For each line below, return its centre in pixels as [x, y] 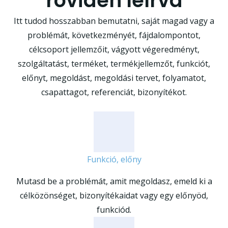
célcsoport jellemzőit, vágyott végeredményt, [114, 49]
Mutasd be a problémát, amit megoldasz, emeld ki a [114, 181]
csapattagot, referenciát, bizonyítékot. [114, 92]
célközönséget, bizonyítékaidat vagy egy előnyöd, [114, 196]
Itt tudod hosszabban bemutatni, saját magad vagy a [114, 21]
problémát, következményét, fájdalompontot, [114, 35]
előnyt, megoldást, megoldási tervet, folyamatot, [114, 78]
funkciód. [114, 210]
